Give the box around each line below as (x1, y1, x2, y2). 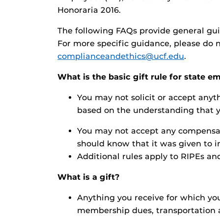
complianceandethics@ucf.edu (57, 52, 184, 61)
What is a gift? (57, 172, 120, 182)
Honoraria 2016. (57, 5, 121, 15)
